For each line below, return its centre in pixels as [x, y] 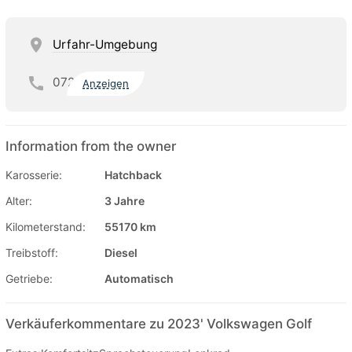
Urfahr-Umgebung [105, 44]
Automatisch [139, 278]
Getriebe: [29, 278]
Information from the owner [91, 146]
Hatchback [133, 174]
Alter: [19, 200]
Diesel [121, 252]
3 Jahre [125, 200]
